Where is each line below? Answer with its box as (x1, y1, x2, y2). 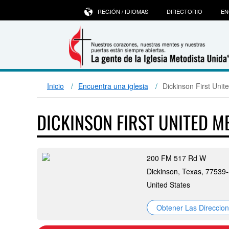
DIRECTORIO (167, 7, 202, 15)
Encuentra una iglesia (78, 81, 148, 91)
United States (147, 179, 190, 190)
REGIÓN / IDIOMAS (98, 7, 148, 15)
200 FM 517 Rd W (147, 153, 206, 163)
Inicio (47, 81, 64, 91)
